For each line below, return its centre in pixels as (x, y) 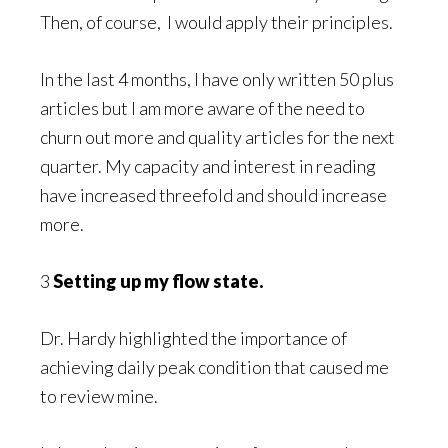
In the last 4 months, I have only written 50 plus (217, 78)
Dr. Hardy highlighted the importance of (193, 337)
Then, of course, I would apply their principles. (218, 21)
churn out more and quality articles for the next (217, 136)
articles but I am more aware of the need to (202, 107)
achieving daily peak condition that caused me (214, 366)
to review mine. (99, 395)
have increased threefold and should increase (213, 194)
